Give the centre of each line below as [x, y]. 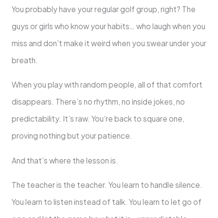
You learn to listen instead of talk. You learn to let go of [106, 202]
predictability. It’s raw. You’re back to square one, [98, 119]
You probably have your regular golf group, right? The [103, 9]
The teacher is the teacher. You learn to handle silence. [107, 185]
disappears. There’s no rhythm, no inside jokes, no [98, 102]
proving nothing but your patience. [72, 136]
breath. [25, 60]
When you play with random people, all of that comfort [107, 85]
